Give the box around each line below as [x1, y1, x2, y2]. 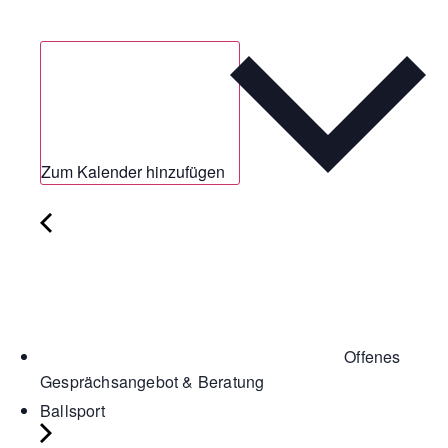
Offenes [340, 345, 401, 369]
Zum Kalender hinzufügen [41, 160, 229, 184]
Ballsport [40, 399, 105, 423]
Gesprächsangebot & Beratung [40, 370, 265, 394]
